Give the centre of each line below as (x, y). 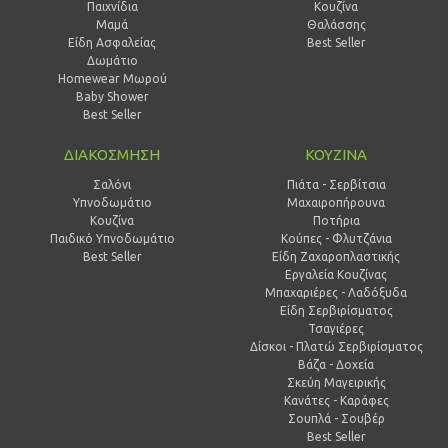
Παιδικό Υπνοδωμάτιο (112, 238)
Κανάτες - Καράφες (336, 400)
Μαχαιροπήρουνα (336, 202)
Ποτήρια (336, 220)
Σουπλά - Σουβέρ (336, 418)
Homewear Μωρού (112, 78)
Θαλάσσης (336, 24)
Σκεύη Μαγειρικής (336, 382)
